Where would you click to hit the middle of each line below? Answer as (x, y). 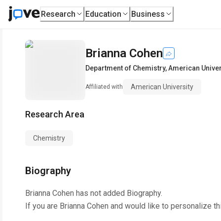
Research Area (55, 114)
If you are (42, 206)
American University (162, 87)
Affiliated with (104, 87)
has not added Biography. (118, 193)
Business (148, 14)
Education (104, 14)
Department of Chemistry (125, 68)
